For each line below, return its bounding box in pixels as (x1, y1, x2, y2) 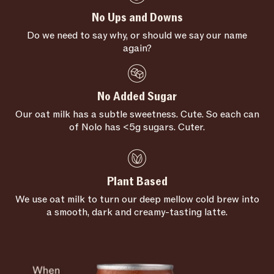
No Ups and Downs (91, 9, 183, 26)
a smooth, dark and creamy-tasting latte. (46, 205, 228, 219)
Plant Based (106, 173, 168, 190)
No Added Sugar (97, 88, 177, 105)
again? (122, 41, 152, 55)
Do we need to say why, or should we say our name (27, 28, 247, 42)
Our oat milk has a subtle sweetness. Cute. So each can (15, 107, 259, 121)
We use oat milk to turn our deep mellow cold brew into (15, 192, 259, 206)
